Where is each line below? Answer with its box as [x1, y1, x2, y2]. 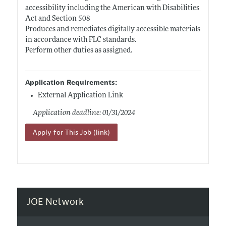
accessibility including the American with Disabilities [25, 4, 199, 12]
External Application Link [37, 91, 123, 99]
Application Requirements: [25, 78, 117, 87]
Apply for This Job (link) [32, 128, 110, 137]
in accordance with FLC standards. [25, 36, 136, 44]
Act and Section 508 [25, 15, 90, 23]
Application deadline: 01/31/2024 [32, 109, 135, 117]
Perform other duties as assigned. [25, 46, 132, 54]
